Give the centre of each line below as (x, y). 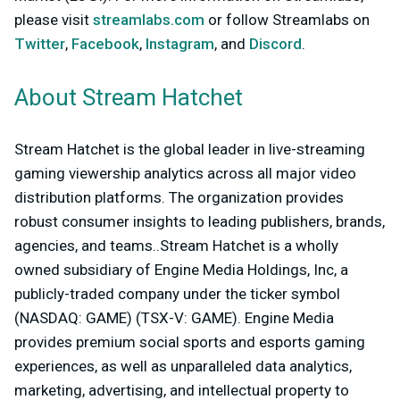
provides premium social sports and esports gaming (190, 342)
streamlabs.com (147, 19)
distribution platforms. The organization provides (179, 197)
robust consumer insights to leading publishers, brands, (200, 221)
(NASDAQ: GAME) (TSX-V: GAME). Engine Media (174, 317)
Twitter (40, 43)
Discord (274, 43)
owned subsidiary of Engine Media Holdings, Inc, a (181, 269)
